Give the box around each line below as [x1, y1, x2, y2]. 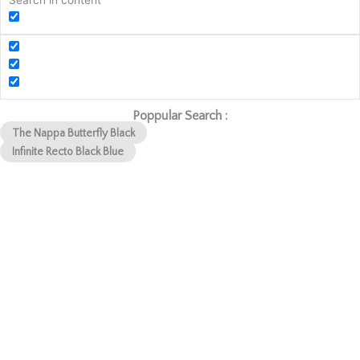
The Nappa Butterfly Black [12, 126, 135, 140]
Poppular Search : [133, 108, 227, 123]
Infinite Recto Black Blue [12, 145, 124, 158]
